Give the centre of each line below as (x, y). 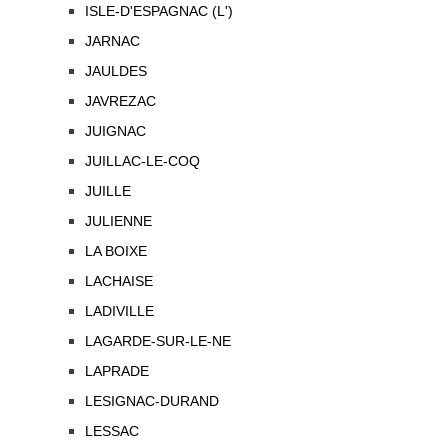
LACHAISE (118, 281)
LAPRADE (116, 371)
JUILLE (107, 191)
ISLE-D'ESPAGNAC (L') (158, 11)
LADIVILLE (119, 311)
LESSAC (111, 431)
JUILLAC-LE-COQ (142, 161)
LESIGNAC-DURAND (151, 401)
